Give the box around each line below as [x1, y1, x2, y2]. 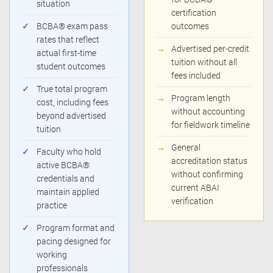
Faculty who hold [37, 146, 101, 158]
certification [171, 7, 216, 19]
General [171, 141, 200, 154]
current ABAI [171, 182, 219, 194]
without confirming [171, 168, 243, 180]
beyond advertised [37, 110, 106, 122]
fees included [171, 69, 221, 82]
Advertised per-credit [171, 43, 249, 55]
